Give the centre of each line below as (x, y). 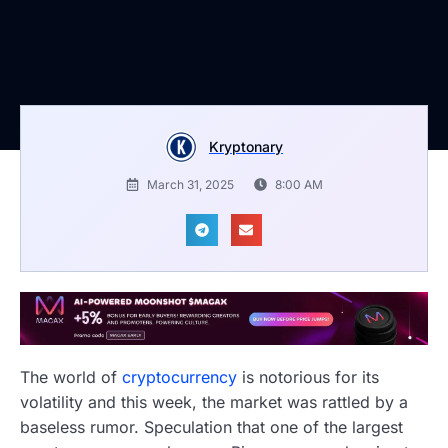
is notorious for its (308, 377)
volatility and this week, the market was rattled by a (214, 402)
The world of (71, 377)
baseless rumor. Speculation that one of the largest (211, 427)
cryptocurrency (179, 377)
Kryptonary (246, 147)
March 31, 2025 (190, 185)
